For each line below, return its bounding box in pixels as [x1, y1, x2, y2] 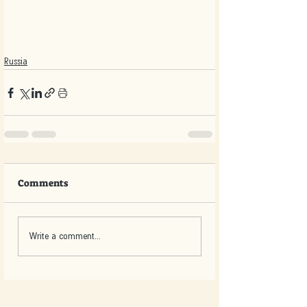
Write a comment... [29, 231, 101, 241]
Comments [18, 177, 68, 189]
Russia [4, 57, 27, 66]
